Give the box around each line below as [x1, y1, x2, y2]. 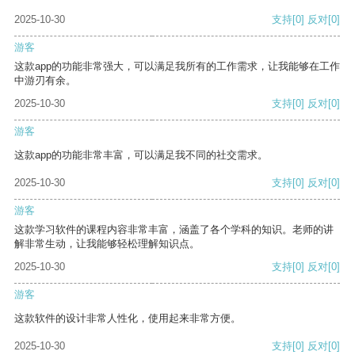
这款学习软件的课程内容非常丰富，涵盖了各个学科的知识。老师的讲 [14, 223, 334, 236]
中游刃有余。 [14, 74, 76, 87]
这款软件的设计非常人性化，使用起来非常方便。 [14, 312, 241, 325]
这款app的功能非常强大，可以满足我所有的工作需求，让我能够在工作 [14, 60, 340, 73]
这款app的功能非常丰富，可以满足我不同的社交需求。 [14, 149, 268, 162]
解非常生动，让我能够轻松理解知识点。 [14, 238, 200, 250]
